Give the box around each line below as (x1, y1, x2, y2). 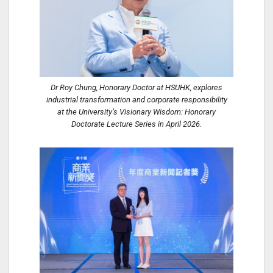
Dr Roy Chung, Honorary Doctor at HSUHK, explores (51, 82, 222, 92)
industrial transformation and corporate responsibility (46, 94, 227, 104)
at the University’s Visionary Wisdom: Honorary (57, 107, 216, 116)
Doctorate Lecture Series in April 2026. (71, 119, 202, 129)
